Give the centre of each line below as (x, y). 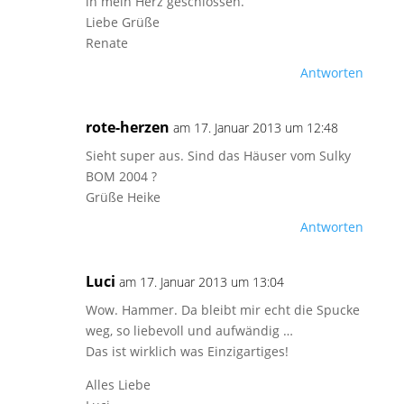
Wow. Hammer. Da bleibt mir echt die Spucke (222, 310)
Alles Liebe (118, 385)
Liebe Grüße (122, 22)
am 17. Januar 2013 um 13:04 (201, 282)
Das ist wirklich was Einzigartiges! (187, 351)
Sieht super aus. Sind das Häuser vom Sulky (218, 156)
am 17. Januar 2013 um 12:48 (255, 128)
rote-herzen (127, 127)
